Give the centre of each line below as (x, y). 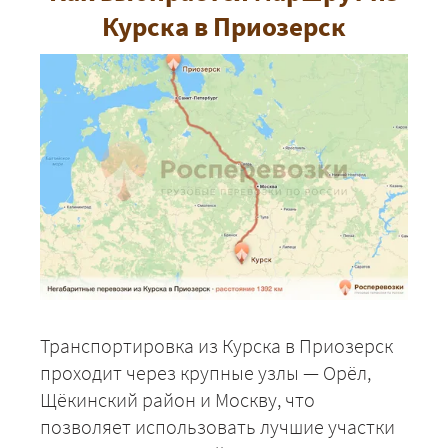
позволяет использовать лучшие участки (217, 426)
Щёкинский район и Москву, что (177, 399)
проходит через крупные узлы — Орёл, (205, 372)
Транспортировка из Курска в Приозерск (216, 345)
